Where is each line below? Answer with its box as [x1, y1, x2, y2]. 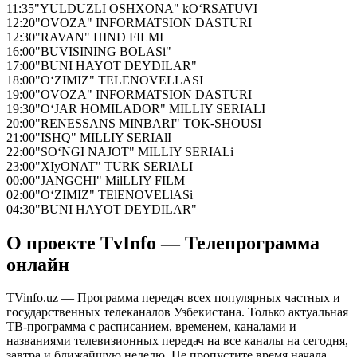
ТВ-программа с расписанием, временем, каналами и [6, 320, 296, 334]
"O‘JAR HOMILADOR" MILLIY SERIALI [35, 101, 265, 116]
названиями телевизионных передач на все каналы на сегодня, [6, 334, 348, 348]
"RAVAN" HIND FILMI [35, 29, 163, 44]
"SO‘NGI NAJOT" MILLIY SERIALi [35, 144, 233, 159]
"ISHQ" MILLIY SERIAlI [35, 130, 171, 144]
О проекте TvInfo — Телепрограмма [6, 232, 320, 253]
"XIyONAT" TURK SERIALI [35, 159, 193, 173]
